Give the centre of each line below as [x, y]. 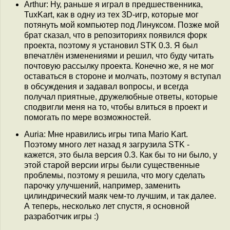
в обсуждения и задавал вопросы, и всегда [106, 86]
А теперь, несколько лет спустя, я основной [107, 206]
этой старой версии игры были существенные [112, 165]
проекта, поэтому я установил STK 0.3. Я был [111, 45]
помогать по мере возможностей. [88, 117]
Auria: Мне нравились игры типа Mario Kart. [106, 135]
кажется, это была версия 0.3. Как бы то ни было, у [121, 155]
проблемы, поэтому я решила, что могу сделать [114, 176]
